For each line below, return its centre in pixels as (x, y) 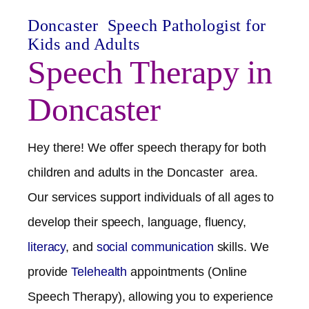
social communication (155, 247)
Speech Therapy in (150, 72)
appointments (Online (189, 272)
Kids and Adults (84, 44)
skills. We (241, 247)
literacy (47, 247)
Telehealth (101, 272)
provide (50, 272)
